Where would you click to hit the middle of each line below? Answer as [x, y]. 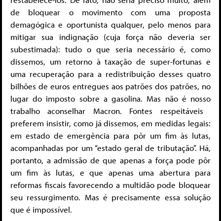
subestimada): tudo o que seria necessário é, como [110, 49]
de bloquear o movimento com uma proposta [110, 12]
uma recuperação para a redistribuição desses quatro [110, 74]
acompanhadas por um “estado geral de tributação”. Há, [110, 147]
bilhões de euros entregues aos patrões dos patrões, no [110, 86]
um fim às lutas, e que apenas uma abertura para [110, 172]
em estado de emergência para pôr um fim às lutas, [110, 135]
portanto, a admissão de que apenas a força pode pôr [110, 160]
